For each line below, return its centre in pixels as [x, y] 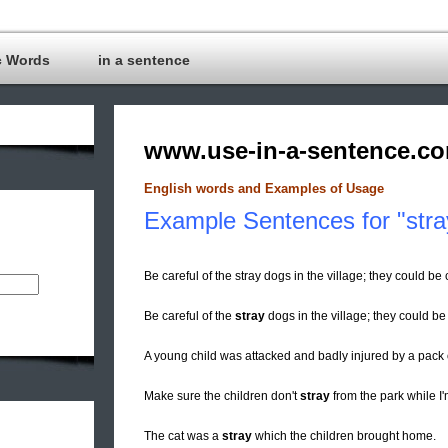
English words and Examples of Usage [264, 189]
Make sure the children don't [222, 396]
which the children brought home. [344, 436]
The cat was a [183, 436]
